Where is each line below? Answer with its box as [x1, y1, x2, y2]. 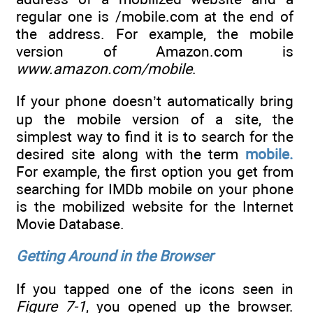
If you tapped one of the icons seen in [16, 279, 293, 298]
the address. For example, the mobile [16, 24, 293, 43]
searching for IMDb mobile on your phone [16, 180, 293, 198]
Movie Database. [16, 215, 124, 233]
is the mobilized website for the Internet [16, 198, 293, 216]
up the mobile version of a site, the [16, 110, 293, 129]
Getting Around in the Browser [16, 247, 213, 265]
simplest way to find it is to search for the [16, 128, 293, 146]
